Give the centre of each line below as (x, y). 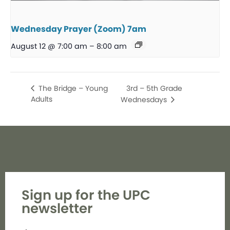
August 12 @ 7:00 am (49, 46)
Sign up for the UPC (86, 195)
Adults (42, 99)
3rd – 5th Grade (154, 88)
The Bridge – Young (72, 88)
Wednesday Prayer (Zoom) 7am (79, 29)
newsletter (57, 208)
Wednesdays (145, 99)
